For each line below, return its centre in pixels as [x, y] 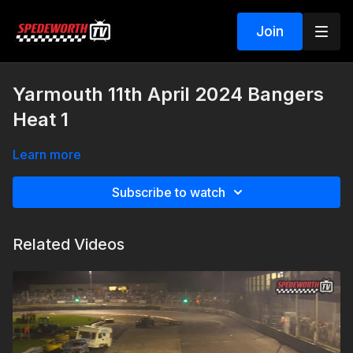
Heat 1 [41, 119]
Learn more [47, 154]
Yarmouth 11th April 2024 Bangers [168, 94]
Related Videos [69, 244]
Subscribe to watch [169, 192]
